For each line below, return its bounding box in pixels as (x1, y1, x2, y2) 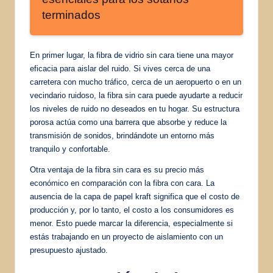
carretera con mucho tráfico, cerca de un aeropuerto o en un (30, 77, 241, 87)
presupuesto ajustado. (30, 245, 108, 255)
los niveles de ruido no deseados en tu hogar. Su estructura (30, 104, 239, 113)
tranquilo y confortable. (30, 144, 110, 154)
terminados (42, 8, 101, 21)
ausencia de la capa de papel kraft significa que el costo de (30, 191, 239, 201)
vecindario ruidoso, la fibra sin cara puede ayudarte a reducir (30, 90, 243, 100)
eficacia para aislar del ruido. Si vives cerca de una (30, 63, 210, 73)
